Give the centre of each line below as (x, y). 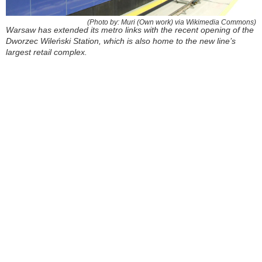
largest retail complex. (46, 52)
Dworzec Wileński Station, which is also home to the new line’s (121, 41)
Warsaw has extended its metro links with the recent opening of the (130, 30)
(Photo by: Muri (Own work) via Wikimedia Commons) (172, 23)
